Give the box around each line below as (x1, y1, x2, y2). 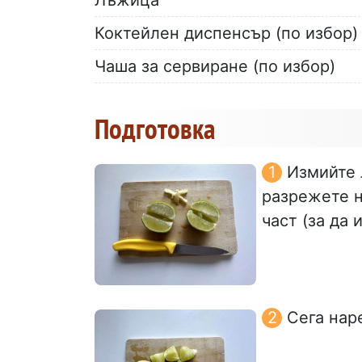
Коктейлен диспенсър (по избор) (95, 23, 358, 43)
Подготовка (95, 109, 215, 147)
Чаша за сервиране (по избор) (95, 56, 335, 76)
